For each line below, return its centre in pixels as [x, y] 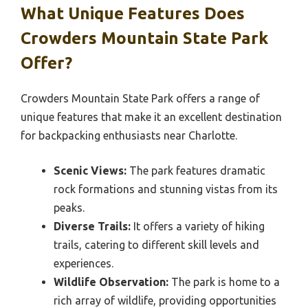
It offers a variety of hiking [198, 226]
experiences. [84, 263]
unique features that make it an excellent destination [151, 117]
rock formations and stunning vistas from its [166, 189]
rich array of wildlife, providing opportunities [165, 300]
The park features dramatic [196, 170]
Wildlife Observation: [111, 282]
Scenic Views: [90, 170]
